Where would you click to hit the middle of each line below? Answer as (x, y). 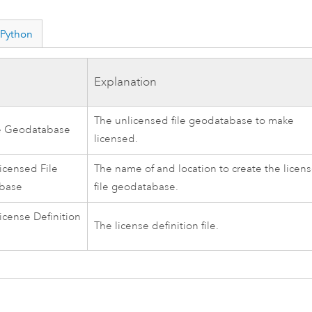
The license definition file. (157, 226)
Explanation (126, 81)
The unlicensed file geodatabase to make (194, 120)
